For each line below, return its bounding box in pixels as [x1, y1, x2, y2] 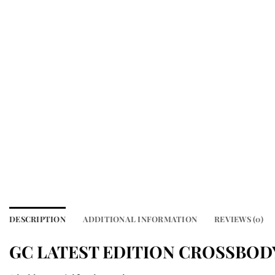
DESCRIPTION [9, 214, 66, 225]
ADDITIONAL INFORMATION [82, 214, 198, 225]
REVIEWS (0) [214, 214, 263, 225]
